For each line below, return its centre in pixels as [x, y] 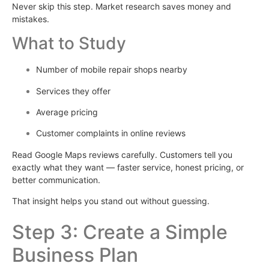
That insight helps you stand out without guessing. [111, 201]
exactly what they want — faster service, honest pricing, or [128, 167]
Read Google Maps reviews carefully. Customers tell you [122, 154]
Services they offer [73, 91]
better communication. [56, 180]
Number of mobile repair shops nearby [112, 70]
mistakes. [31, 19]
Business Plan [75, 255]
